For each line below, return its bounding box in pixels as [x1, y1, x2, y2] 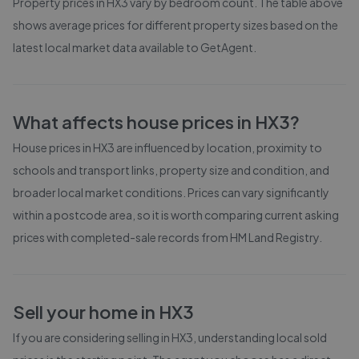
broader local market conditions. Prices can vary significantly [13, 185, 329, 200]
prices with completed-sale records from [13, 230, 230, 244]
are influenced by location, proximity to [115, 140, 322, 155]
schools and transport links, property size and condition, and [13, 163, 329, 177]
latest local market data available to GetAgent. [13, 40, 256, 54]
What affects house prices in [13, 111, 255, 133]
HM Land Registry [230, 230, 319, 244]
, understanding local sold [193, 330, 327, 345]
